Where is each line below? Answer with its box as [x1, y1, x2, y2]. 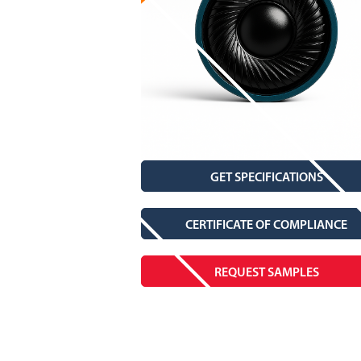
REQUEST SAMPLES [214, 267, 319, 280]
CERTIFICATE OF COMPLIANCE [185, 219, 348, 233]
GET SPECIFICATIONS [210, 172, 323, 185]
